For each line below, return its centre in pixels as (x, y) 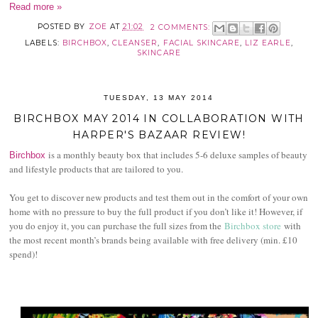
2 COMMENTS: (182, 27)
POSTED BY (63, 27)
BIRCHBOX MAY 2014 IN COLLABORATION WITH (159, 118)
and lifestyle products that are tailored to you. (97, 169)
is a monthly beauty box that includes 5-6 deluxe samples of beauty (177, 154)
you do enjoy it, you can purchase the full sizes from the (117, 225)
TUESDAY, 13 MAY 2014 (159, 98)
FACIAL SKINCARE (202, 43)
